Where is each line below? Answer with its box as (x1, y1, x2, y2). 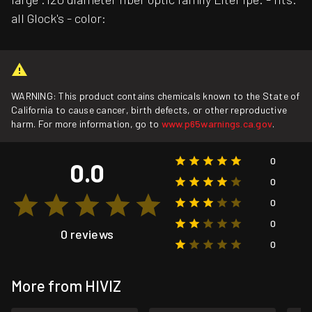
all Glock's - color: (11, 10, 106, 26)
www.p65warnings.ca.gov (161, 118, 273, 130)
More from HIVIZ (11, 276, 121, 295)
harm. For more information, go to (11, 118, 162, 130)
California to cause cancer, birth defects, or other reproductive (11, 104, 288, 116)
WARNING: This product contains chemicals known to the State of (11, 90, 300, 102)
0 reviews (60, 226, 114, 242)
